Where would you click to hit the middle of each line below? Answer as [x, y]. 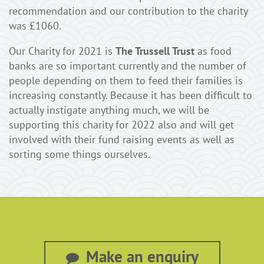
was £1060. [35, 26]
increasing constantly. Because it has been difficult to [131, 95]
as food [213, 51]
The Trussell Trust [155, 51]
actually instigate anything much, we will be [109, 110]
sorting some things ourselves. [80, 154]
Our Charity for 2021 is [62, 51]
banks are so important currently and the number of [128, 66]
